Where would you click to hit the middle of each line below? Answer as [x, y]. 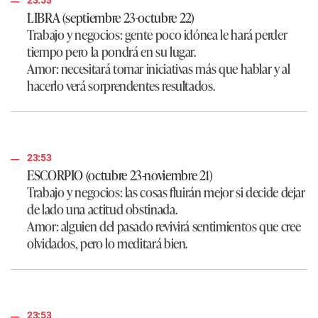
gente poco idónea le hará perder [205, 34]
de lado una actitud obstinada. [102, 209]
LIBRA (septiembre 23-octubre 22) [111, 17]
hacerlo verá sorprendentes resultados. [121, 86]
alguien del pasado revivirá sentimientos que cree [181, 226]
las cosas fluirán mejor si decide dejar [214, 192]
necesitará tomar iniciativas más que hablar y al [175, 68]
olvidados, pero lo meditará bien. [108, 243]
